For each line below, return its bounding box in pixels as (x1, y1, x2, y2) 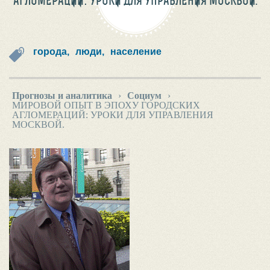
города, (33, 46, 69, 57)
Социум (127, 90, 162, 101)
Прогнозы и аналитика (12, 90, 112, 101)
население (110, 46, 162, 57)
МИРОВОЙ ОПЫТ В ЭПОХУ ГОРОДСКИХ (12, 100, 200, 110)
